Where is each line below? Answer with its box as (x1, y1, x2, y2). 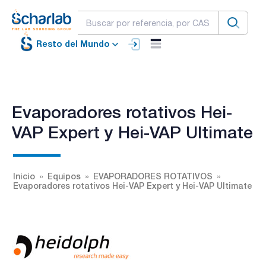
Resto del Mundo (36, 39, 110, 49)
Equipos (47, 170, 81, 181)
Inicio (13, 170, 35, 181)
